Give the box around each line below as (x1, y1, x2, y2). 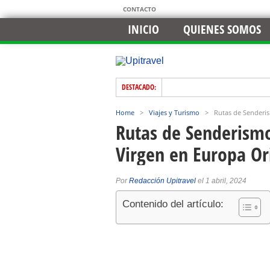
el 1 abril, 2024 (196, 177, 246, 185)
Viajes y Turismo (149, 108, 199, 117)
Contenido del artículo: (122, 198, 224, 210)
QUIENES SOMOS (183, 21, 261, 37)
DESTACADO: (122, 82, 156, 92)
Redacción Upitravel (129, 177, 196, 185)
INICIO (128, 21, 159, 37)
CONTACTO (123, 5, 156, 13)
